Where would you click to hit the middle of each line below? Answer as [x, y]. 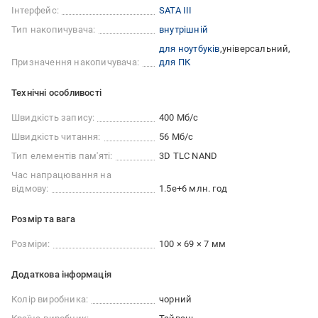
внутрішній [183, 29]
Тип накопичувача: [54, 29]
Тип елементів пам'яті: [62, 156]
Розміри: [31, 244]
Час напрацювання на [61, 175]
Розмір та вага [43, 219]
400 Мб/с [179, 117]
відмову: [30, 188]
